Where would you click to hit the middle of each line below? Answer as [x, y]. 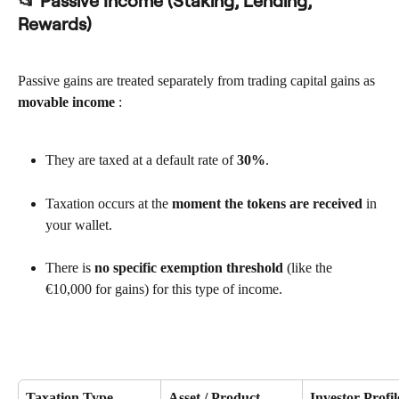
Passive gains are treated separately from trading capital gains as [198, 81]
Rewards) [55, 23]
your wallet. [79, 224]
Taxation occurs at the [109, 203]
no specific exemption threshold [189, 268]
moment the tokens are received [267, 203]
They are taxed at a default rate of [141, 159]
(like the [309, 268]
